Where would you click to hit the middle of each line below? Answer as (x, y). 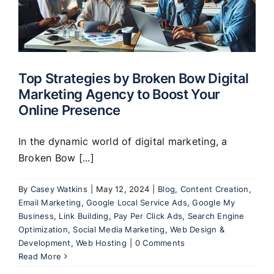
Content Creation (214, 189)
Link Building (84, 216)
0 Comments (160, 243)
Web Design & (198, 229)
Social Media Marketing (119, 229)
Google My (214, 202)
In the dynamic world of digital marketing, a (123, 141)
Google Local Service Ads (137, 202)
